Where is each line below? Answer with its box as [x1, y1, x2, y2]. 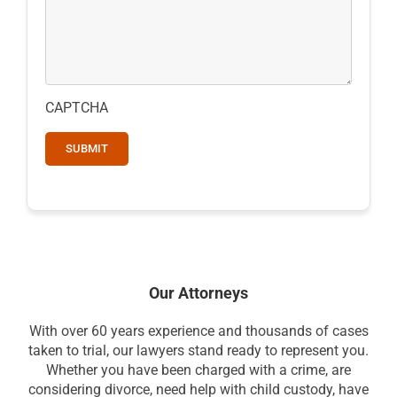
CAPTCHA [45, 99, 108, 117]
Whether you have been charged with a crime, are [46, 362, 351, 379]
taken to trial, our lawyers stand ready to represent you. [28, 342, 369, 360]
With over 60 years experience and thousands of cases [28, 323, 369, 340]
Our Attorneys [149, 284, 248, 303]
